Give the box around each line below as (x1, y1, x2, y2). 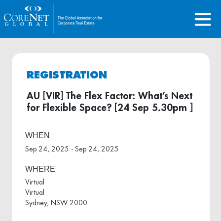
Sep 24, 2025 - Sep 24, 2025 (25, 145, 119, 152)
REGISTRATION (26, 70, 107, 80)
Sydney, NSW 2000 (25, 199, 87, 207)
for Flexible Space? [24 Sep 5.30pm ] (26, 103, 193, 113)
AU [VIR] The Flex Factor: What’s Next (26, 91, 192, 101)
